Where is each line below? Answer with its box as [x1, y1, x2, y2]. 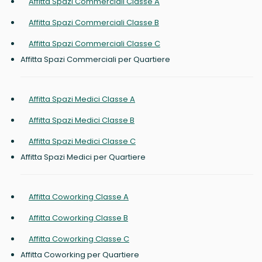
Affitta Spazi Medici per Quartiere [20, 151, 146, 163]
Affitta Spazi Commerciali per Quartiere [20, 54, 170, 65]
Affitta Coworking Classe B [29, 212, 128, 224]
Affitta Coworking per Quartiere [20, 249, 139, 261]
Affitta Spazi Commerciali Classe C [29, 38, 160, 50]
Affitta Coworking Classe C [29, 233, 129, 245]
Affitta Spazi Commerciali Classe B [29, 17, 159, 29]
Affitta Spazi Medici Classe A [29, 94, 135, 105]
